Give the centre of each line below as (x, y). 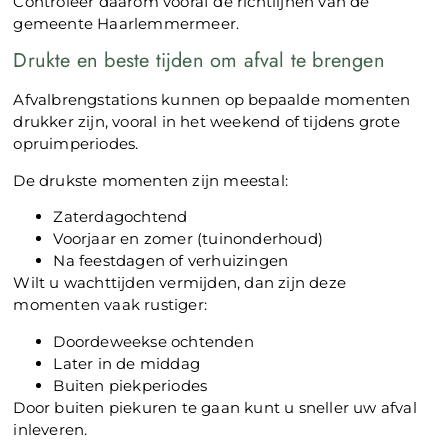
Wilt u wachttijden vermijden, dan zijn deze (180, 283)
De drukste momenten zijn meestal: (151, 180)
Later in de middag (127, 363)
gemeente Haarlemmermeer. (126, 23)
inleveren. (50, 429)
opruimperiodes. (76, 144)
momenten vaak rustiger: (110, 305)
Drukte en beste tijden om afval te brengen (199, 61)
